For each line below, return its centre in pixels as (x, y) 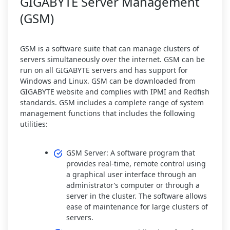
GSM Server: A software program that (131, 152)
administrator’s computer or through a (133, 185)
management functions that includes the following (108, 113)
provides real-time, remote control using (136, 163)
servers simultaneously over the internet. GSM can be (112, 59)
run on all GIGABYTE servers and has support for (104, 70)
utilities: (34, 124)
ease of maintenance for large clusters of (137, 206)
